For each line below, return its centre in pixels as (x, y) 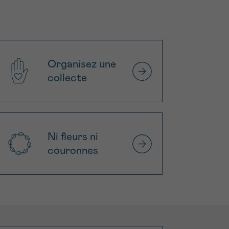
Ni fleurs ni (73, 137)
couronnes (73, 151)
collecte (67, 78)
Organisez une (82, 64)
